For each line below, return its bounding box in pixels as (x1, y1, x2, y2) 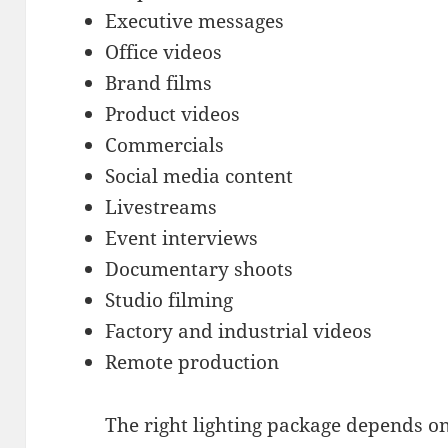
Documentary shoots (105, 256, 294, 283)
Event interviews (105, 225, 259, 252)
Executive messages (105, 8, 285, 35)
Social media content (105, 163, 294, 190)
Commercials (105, 132, 225, 159)
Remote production (105, 349, 280, 376)
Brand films (105, 70, 213, 97)
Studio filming (105, 287, 234, 314)
